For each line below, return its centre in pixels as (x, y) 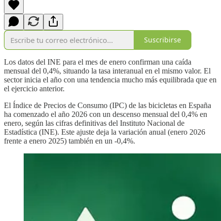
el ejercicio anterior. (34, 88)
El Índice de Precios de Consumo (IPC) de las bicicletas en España (108, 105)
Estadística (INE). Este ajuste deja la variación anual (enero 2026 (105, 132)
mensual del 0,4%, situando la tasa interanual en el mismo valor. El (107, 71)
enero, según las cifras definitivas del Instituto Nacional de (94, 123)
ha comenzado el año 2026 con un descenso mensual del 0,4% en (106, 114)
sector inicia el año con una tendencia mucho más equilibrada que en (110, 79)
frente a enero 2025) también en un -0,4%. (70, 141)
